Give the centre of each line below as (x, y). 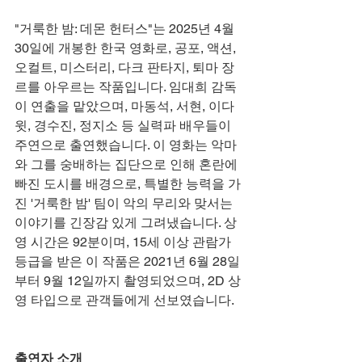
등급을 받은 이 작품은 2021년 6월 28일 (127, 261)
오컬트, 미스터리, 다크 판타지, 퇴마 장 (124, 67)
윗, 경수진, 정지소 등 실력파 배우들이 (124, 125)
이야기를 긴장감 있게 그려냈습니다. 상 (126, 222)
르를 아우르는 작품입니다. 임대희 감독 (126, 86)
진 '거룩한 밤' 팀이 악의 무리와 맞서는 (125, 203)
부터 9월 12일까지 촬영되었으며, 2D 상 (128, 280)
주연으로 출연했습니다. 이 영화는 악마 (126, 145)
